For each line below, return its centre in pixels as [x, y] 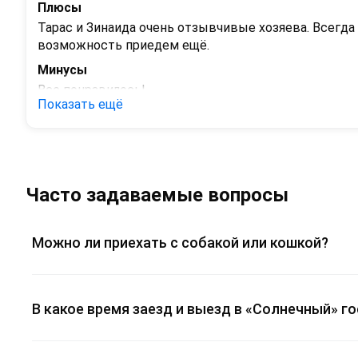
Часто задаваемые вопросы [157, 195]
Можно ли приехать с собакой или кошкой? [180, 242]
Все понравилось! [91, 89]
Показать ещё [80, 104]
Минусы [62, 70]
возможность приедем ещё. [123, 45]
